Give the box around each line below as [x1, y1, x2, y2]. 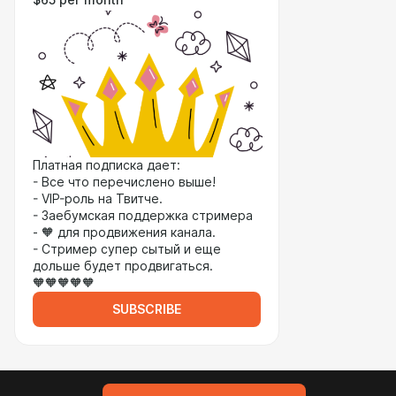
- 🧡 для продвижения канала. [33, 225, 216, 240]
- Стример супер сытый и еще [33, 242, 221, 256]
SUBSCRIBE [112, 302, 181, 316]
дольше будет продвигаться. [33, 259, 213, 273]
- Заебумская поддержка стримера [33, 209, 253, 223]
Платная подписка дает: [33, 158, 180, 172]
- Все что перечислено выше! [33, 175, 216, 189]
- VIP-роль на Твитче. [33, 192, 163, 206]
